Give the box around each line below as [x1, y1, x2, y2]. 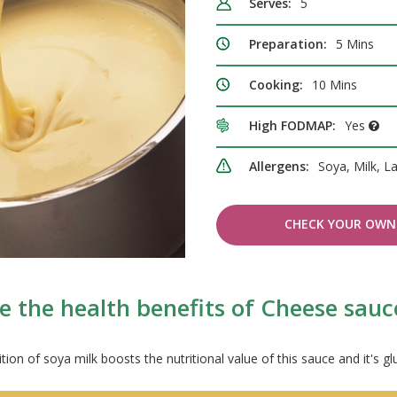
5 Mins [336, 35, 374, 53]
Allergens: [249, 158, 309, 175]
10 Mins [312, 76, 357, 94]
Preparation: [249, 35, 327, 53]
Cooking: [249, 76, 303, 94]
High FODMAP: [249, 117, 336, 135]
